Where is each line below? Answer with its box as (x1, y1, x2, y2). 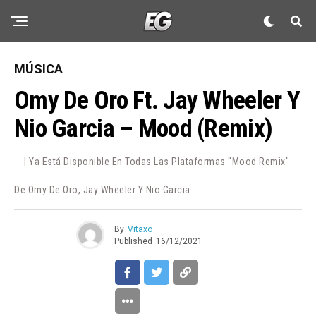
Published (114, 236, 152, 246)
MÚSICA (14, 61, 63, 76)
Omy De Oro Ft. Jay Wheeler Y (14, 85, 300, 115)
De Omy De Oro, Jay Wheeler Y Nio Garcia (14, 184, 190, 195)
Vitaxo (127, 224, 152, 234)
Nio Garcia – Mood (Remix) (14, 114, 273, 143)
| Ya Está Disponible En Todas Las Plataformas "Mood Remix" (24, 156, 289, 167)
